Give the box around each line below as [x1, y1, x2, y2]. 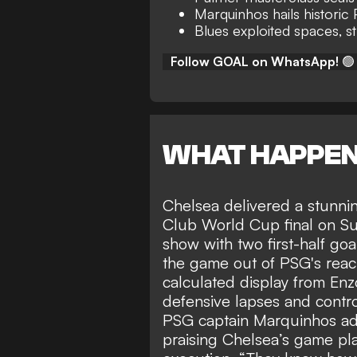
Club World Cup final [163, 214, 313, 235]
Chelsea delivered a [163, 195, 308, 216]
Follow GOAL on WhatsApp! [171, 53, 339, 69]
